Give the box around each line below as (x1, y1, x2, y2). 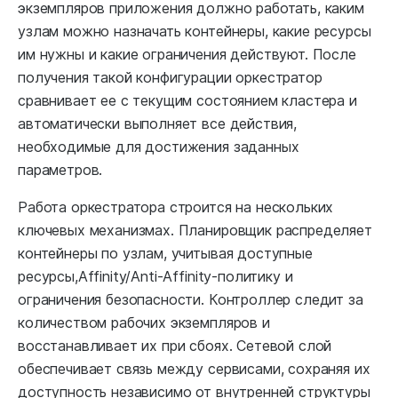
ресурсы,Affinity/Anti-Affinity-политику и (18, 267, 293, 286)
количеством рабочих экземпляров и (18, 314, 270, 332)
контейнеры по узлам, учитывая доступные (18, 244, 313, 263)
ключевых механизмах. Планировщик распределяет (18, 221, 372, 240)
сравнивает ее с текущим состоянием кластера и (18, 92, 357, 110)
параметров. (18, 161, 103, 179)
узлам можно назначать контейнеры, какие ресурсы (18, 22, 371, 41)
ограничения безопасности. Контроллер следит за (18, 291, 363, 309)
